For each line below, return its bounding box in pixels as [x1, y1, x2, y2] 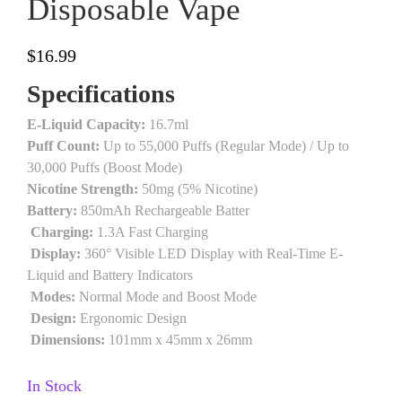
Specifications [27, 80, 175, 109]
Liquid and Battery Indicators [27, 267, 193, 284]
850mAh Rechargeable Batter [77, 203, 249, 219]
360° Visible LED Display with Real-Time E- [81, 246, 343, 262]
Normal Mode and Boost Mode [75, 289, 257, 305]
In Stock [27, 377, 82, 396]
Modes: [31, 289, 75, 305]
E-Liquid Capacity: [27, 117, 145, 133]
